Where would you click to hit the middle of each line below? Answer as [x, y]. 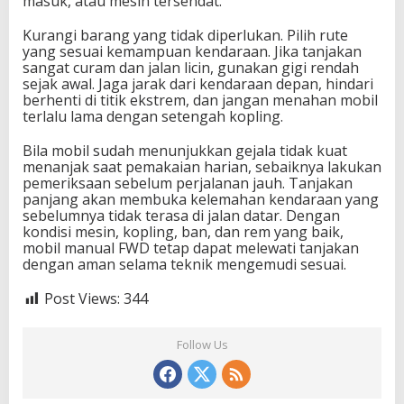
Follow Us [202, 345]
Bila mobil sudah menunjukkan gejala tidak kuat [185, 151]
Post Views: [82, 299]
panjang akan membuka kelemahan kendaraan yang [201, 200]
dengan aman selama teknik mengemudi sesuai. [184, 265]
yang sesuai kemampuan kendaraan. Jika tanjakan [192, 52]
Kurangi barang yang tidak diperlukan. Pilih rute [185, 36]
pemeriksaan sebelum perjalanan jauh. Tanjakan [188, 184]
